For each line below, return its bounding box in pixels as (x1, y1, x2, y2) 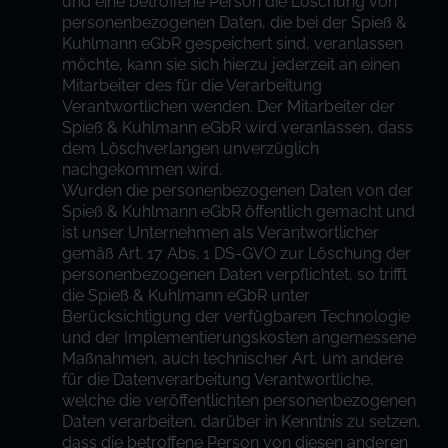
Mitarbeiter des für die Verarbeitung (62, 76, 323, 95)
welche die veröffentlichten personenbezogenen (62, 391, 417, 410)
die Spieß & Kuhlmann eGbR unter (62, 286, 311, 305)
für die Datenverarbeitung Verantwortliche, (62, 370, 375, 389)
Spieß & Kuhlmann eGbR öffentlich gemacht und (62, 202, 416, 221)
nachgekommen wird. (62, 160, 223, 179)
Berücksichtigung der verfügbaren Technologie (62, 307, 411, 326)
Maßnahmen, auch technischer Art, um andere (62, 349, 404, 368)
